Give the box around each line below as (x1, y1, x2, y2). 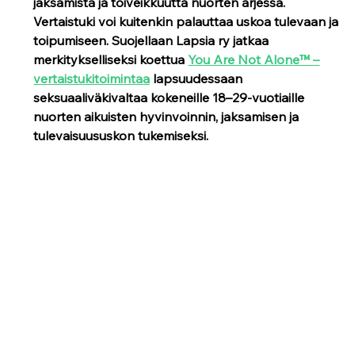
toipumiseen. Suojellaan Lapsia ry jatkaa (33, 32, 273, 48)
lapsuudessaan (150, 71, 246, 86)
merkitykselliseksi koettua (33, 52, 189, 67)
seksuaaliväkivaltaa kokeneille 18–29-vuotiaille (33, 90, 308, 105)
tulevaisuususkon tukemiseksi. (33, 128, 209, 143)
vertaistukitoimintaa (33, 71, 151, 86)
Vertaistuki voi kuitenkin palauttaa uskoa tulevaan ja (33, 13, 342, 29)
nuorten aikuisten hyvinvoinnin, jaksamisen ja (33, 109, 303, 124)
